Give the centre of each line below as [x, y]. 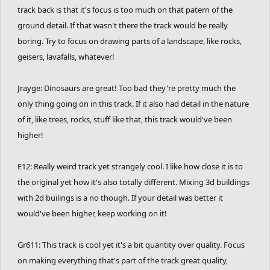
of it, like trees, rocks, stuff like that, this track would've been [125, 119]
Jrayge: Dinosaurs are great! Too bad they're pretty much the [127, 88]
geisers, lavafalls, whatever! [66, 56]
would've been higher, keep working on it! [92, 213]
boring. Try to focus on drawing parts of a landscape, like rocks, [130, 41]
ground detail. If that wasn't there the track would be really [123, 25]
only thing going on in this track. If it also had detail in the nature [133, 103]
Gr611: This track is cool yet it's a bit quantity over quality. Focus [131, 244]
